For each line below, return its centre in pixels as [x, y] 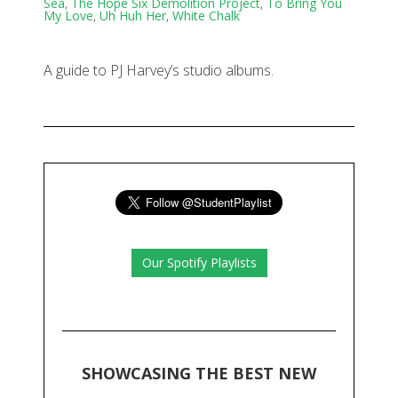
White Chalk [206, 16]
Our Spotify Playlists [199, 263]
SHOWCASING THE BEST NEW [199, 374]
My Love [68, 16]
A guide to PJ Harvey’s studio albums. [159, 71]
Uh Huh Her [133, 16]
